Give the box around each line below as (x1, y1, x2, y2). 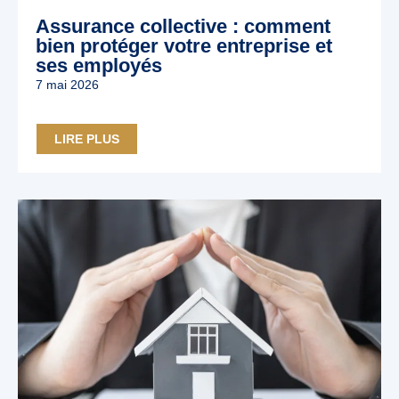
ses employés (36, 54, 162, 77)
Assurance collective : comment (36, 15, 330, 37)
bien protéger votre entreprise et (36, 35, 332, 57)
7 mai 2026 (36, 77, 99, 92)
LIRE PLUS (54, 132, 119, 146)
